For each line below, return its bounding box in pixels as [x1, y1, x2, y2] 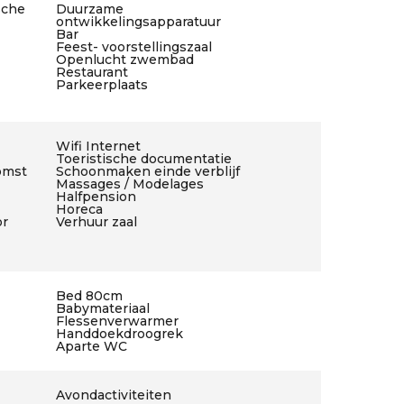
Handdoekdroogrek [55, 326, 183, 342]
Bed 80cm [55, 288, 123, 304]
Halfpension [55, 188, 136, 205]
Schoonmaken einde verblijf [55, 163, 240, 179]
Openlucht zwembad [55, 51, 194, 68]
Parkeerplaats [55, 77, 148, 93]
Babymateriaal [55, 300, 150, 317]
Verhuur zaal [55, 214, 137, 230]
